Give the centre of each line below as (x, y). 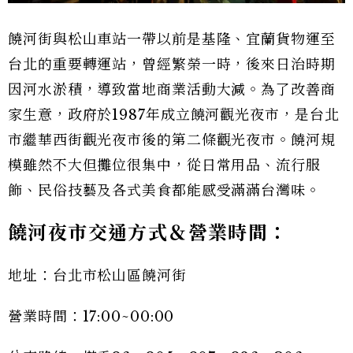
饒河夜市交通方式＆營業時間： (148, 232)
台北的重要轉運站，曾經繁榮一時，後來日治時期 (172, 64)
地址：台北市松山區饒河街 (97, 275)
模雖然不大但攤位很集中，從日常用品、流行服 (164, 165)
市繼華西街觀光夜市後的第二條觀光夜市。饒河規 (172, 140)
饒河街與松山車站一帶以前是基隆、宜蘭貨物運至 (172, 39)
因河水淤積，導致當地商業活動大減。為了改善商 (172, 89)
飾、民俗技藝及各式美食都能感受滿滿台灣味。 (164, 190)
